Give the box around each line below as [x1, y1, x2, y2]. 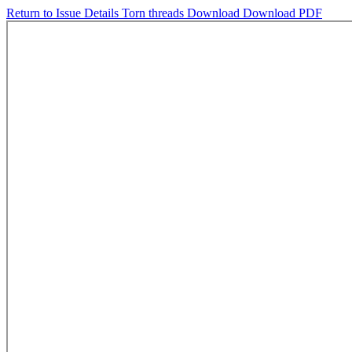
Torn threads [122, 6, 187, 20]
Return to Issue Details [6, 6, 122, 20]
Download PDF [243, 6, 322, 20]
